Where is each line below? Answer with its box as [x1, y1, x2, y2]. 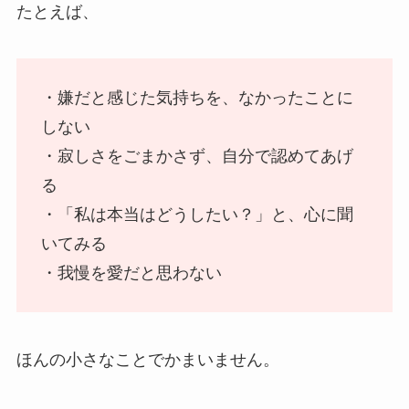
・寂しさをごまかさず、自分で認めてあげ [40, 147, 353, 166]
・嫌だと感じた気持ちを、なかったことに [40, 89, 353, 108]
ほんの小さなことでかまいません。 [16, 350, 279, 369]
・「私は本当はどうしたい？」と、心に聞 [40, 205, 353, 225]
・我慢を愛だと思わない [40, 264, 222, 283]
